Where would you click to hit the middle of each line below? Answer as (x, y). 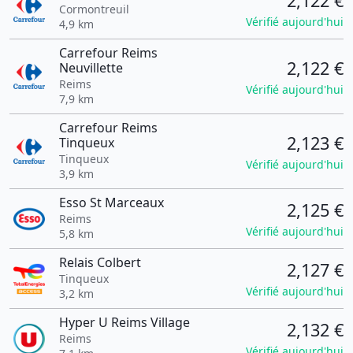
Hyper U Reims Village (124, 322)
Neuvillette (91, 68)
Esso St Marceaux (111, 203)
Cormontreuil (94, 9)
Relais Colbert (100, 262)
